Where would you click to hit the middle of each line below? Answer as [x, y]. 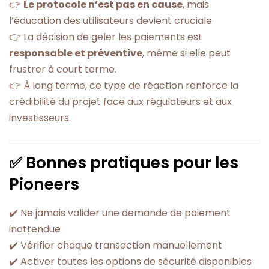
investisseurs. [40, 118]
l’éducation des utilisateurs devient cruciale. [111, 20]
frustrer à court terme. [63, 69]
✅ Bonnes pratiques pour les [124, 163]
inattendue [35, 229]
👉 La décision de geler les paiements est [106, 37]
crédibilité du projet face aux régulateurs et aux [120, 101]
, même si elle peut [186, 53]
